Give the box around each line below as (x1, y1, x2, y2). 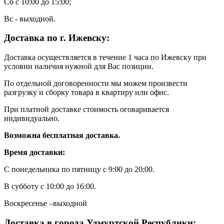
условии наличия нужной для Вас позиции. (4, 62, 153, 71)
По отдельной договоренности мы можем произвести (4, 79, 187, 88)
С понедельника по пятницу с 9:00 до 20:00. (4, 165, 154, 174)
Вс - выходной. (4, 14, 55, 23)
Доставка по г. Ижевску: (4, 32, 109, 43)
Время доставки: (4, 148, 65, 157)
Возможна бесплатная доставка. (4, 131, 120, 140)
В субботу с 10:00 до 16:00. (4, 182, 96, 191)
